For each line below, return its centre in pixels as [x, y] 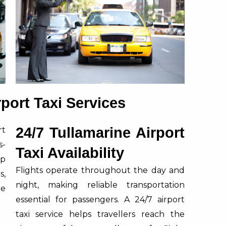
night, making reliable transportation [100, 185]
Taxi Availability [70, 153]
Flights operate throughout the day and [100, 170]
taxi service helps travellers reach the [100, 214]
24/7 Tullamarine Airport [100, 132]
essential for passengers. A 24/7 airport [100, 199]
